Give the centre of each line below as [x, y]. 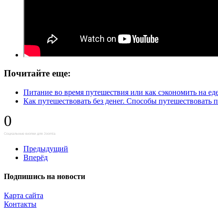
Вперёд [36, 157]
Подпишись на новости [45, 177]
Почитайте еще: [37, 73]
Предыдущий [46, 148]
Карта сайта [24, 196]
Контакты [20, 204]
